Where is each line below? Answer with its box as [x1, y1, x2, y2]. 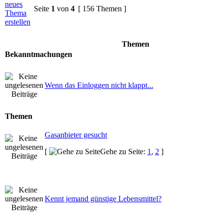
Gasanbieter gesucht [45, 130, 107, 139]
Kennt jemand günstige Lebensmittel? [45, 194, 162, 203]
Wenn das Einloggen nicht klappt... [45, 81, 153, 89]
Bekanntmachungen [5, 50, 72, 58]
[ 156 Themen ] [76, 4, 128, 13]
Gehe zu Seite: [100, 147, 147, 156]
